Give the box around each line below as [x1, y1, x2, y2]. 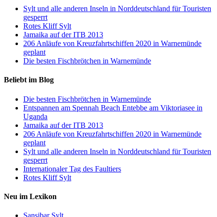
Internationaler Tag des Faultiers [23, 164, 121, 173]
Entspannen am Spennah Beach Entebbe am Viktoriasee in [23, 103, 202, 112]
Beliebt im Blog [4, 76, 54, 84]
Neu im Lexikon [4, 192, 57, 201]
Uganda [23, 112, 47, 121]
